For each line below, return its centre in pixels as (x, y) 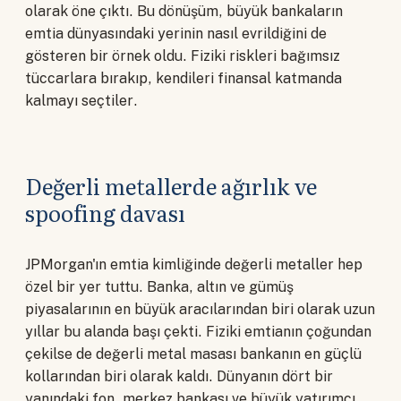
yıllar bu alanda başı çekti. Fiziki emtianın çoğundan (198, 331)
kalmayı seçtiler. (81, 100)
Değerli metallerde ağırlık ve (171, 186)
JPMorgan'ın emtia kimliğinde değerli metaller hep (194, 264)
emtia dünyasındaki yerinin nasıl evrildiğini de (176, 33)
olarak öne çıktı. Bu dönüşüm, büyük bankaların (184, 11)
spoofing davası (105, 213)
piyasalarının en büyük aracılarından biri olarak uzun (200, 309)
